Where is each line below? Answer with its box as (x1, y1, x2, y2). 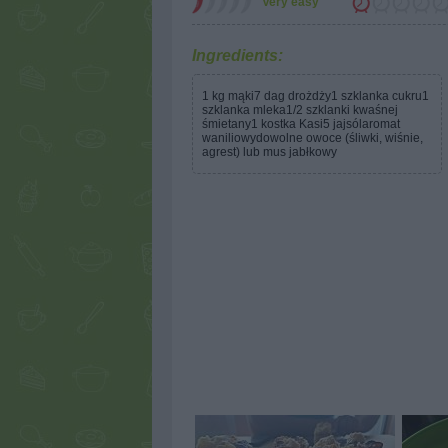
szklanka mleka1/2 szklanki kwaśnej (202, 103, 398, 117)
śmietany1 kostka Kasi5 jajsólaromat (202, 117, 400, 131)
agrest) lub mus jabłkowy (202, 145, 337, 159)
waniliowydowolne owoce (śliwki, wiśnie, (202, 131, 423, 145)
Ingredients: (192, 47, 283, 64)
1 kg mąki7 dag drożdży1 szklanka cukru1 (202, 89, 429, 103)
